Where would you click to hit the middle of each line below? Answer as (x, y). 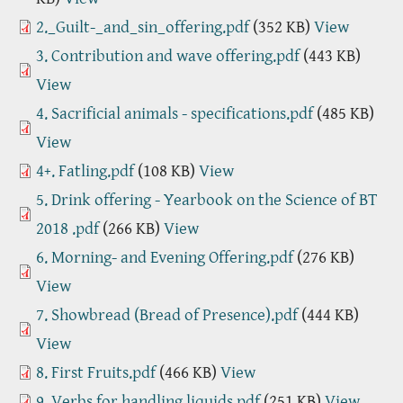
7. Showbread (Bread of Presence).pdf (167, 314)
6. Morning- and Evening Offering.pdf (165, 257)
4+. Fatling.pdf (85, 170)
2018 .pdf (67, 228)
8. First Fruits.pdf (96, 372)
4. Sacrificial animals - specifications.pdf (175, 113)
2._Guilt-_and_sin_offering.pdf (143, 27)
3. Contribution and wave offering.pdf (168, 55)
